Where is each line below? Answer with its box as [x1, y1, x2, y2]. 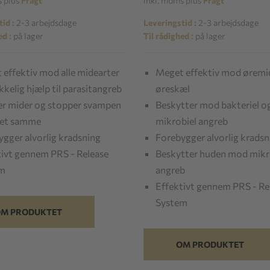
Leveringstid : [143, 17, 197, 28]
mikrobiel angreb [155, 115, 228, 127]
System [155, 196, 188, 208]
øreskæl [155, 82, 190, 94]
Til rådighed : [143, 30, 194, 41]
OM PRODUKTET [176, 239, 245, 250]
